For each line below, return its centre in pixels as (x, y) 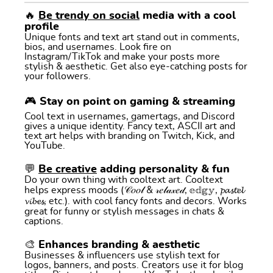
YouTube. (45, 145)
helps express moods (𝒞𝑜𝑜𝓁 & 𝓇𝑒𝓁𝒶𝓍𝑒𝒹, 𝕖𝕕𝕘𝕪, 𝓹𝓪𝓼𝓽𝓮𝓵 (134, 190)
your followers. (58, 76)
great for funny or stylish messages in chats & (124, 211)
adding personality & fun (163, 169)
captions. (44, 221)
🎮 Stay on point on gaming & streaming (130, 101)
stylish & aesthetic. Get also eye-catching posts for (136, 66)
